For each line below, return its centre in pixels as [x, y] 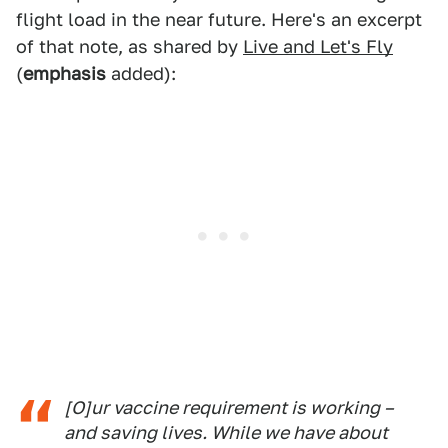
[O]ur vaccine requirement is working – [229, 408]
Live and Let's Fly [318, 47]
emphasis [64, 74]
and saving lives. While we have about [226, 433]
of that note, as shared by [129, 47]
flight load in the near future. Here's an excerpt [219, 20]
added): [141, 74]
